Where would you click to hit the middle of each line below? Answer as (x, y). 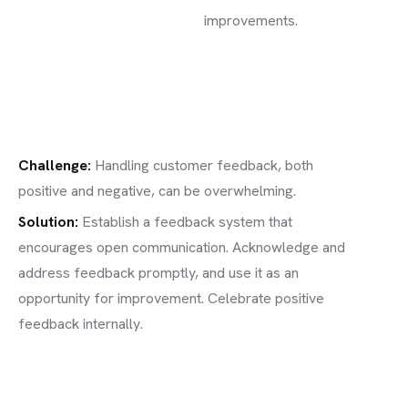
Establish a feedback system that (187, 222)
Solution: (48, 222)
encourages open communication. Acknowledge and (182, 247)
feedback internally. (81, 324)
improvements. (251, 20)
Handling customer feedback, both (204, 165)
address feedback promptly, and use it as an (158, 273)
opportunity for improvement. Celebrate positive (171, 298)
